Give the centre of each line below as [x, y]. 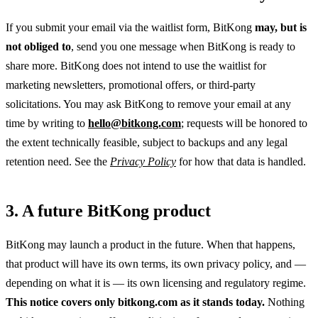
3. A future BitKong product [108, 211]
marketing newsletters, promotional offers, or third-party [131, 85]
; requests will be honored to [244, 124]
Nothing [285, 302]
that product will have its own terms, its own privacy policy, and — [156, 263]
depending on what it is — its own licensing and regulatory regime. [156, 283]
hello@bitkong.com [135, 124]
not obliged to [38, 47]
